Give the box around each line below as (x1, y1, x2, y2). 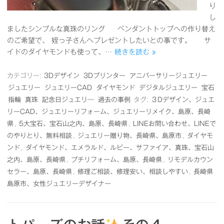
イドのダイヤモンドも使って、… (7, 48, 114, 55)
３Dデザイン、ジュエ (151, 96, 214, 103)
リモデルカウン (167, 156, 213, 163)
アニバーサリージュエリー (129, 72, 207, 79)
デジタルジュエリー (139, 84, 197, 91)
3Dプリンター (83, 72, 125, 79)
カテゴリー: (7, 72, 43, 79)
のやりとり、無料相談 (7, 132, 72, 139)
